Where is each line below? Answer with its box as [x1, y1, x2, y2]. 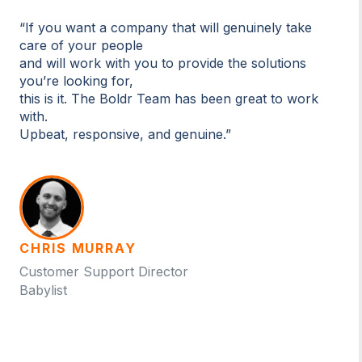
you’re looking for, [19, 72, 133, 89]
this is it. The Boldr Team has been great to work [19, 90, 318, 107]
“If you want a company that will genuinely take [19, 19, 312, 36]
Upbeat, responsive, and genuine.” [19, 125, 231, 142]
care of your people [19, 36, 143, 53]
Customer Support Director [19, 263, 188, 280]
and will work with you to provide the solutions [19, 54, 306, 71]
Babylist [19, 281, 67, 298]
